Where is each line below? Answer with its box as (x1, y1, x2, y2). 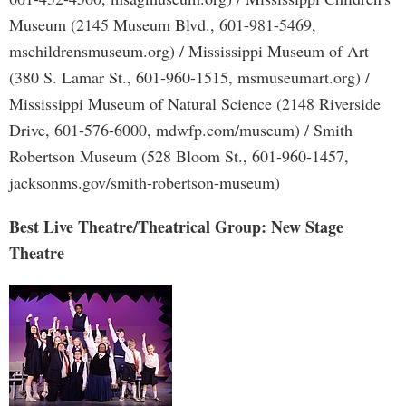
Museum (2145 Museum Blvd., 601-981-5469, (9, 14, 316, 35)
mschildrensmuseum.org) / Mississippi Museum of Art (9, 40, 369, 62)
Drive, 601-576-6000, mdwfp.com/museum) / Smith (9, 119, 353, 140)
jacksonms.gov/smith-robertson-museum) (9, 171, 280, 193)
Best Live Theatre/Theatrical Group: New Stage (9, 215, 343, 238)
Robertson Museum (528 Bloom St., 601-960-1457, (9, 145, 349, 167)
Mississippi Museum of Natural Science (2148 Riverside (9, 92, 381, 114)
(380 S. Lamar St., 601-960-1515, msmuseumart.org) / (9, 66, 370, 88)
